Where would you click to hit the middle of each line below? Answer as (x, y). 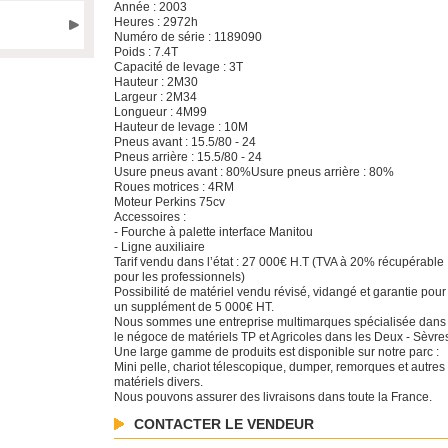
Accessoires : (150, 217)
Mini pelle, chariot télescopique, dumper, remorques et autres (279, 367)
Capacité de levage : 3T (178, 67)
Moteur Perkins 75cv (169, 202)
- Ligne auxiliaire (159, 247)
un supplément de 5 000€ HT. (194, 307)
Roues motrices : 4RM (174, 187)
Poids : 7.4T (146, 52)
